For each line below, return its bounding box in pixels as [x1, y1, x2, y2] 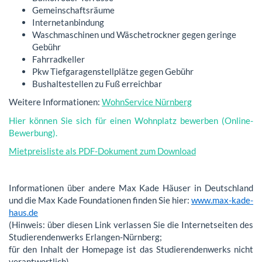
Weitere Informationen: [9, 96, 102, 107]
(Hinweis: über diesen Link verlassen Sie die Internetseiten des [9, 219, 253, 230]
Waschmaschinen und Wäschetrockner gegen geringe [32, 29, 236, 40]
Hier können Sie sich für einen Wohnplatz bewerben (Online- [9, 115, 253, 126]
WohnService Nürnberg [102, 96, 192, 107]
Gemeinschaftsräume [32, 4, 116, 15]
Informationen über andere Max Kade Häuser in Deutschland [9, 182, 253, 193]
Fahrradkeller [32, 53, 87, 64]
